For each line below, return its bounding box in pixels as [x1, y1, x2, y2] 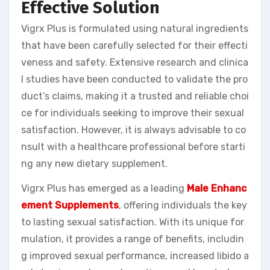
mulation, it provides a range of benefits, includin [21, 233, 244, 245]
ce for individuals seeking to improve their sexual [21, 107, 244, 119]
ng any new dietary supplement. [21, 158, 168, 170]
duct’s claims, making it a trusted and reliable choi [21, 90, 249, 102]
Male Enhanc [187, 183, 246, 195]
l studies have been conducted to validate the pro [21, 74, 248, 86]
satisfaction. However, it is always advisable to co [21, 124, 246, 136]
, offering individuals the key [119, 199, 247, 212]
